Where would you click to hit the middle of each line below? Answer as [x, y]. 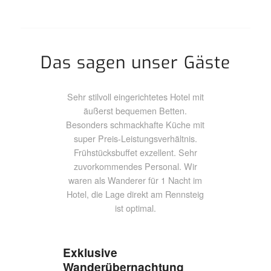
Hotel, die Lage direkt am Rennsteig [135, 194]
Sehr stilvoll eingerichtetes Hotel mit [135, 97]
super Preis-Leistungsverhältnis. [135, 139]
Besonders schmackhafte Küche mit [135, 125]
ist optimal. [135, 208]
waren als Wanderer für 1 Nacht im [135, 181]
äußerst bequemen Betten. [135, 111]
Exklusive [90, 253]
